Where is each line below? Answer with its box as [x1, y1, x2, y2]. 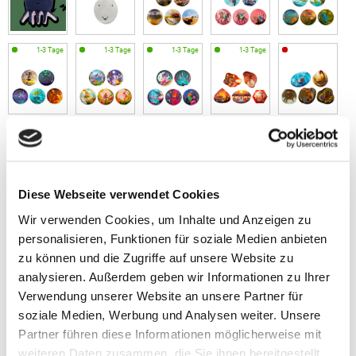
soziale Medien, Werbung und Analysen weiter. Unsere [18, 308, 321, 321]
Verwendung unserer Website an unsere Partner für [18, 288, 303, 302]
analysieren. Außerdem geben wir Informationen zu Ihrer [18, 269, 330, 283]
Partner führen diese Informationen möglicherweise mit [18, 327, 322, 340]
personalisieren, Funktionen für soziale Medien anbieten [18, 231, 327, 245]
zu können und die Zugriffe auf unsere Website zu [18, 250, 293, 264]
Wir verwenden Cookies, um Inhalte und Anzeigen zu [18, 212, 311, 226]
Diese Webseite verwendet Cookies [18, 187, 219, 201]
